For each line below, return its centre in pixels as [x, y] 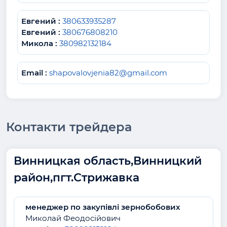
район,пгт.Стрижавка [77, 177]
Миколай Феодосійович [73, 218]
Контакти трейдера [69, 127]
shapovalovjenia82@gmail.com [108, 72]
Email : [34, 72]
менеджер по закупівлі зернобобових [103, 207]
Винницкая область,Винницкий [108, 161]
